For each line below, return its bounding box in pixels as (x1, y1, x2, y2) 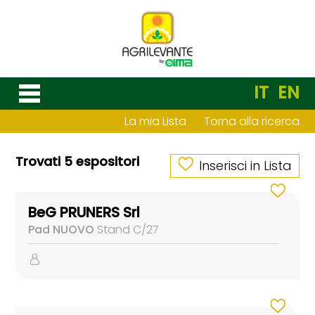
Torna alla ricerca (203, 113, 300, 129)
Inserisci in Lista (198, 157, 292, 174)
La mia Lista (124, 113, 186, 129)
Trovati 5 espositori (15, 153, 140, 170)
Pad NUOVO (28, 221, 95, 238)
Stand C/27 (94, 221, 160, 238)
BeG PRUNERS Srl (28, 202, 141, 222)
